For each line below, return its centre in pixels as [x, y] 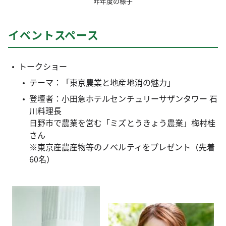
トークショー [43, 66]
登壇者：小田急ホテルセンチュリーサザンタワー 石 [123, 98]
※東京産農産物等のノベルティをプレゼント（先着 [122, 147]
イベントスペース [54, 34]
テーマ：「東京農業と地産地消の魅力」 [102, 82]
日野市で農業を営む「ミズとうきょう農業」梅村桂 [122, 123]
